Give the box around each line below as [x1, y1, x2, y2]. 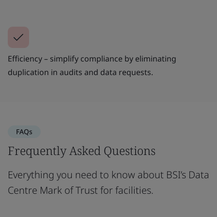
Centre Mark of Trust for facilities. [8, 183, 154, 197]
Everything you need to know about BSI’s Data [8, 168, 209, 181]
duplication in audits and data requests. [8, 66, 153, 77]
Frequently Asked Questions [8, 142, 155, 158]
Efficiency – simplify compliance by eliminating [8, 53, 176, 64]
